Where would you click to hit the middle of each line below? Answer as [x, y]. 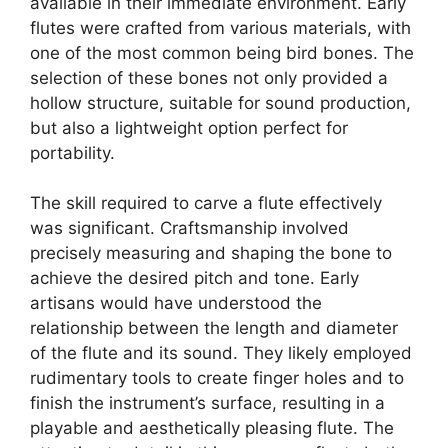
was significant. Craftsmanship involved [189, 228]
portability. [72, 152]
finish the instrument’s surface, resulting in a [207, 403]
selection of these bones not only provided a [209, 77]
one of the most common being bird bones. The [222, 52]
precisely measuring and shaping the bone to [211, 253]
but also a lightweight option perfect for [189, 127]
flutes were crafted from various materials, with [220, 27]
